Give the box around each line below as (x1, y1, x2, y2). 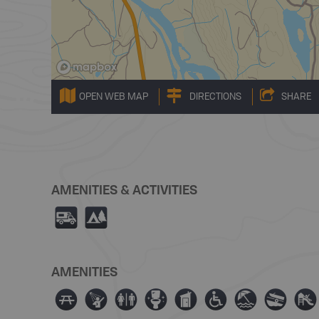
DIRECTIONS (189, 92, 241, 102)
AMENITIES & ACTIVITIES (51, 181, 197, 198)
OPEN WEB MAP (79, 92, 148, 102)
